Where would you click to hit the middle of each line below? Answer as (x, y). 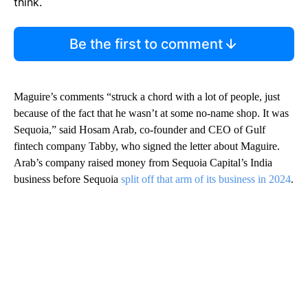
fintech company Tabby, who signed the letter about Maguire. (147, 146)
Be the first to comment (146, 44)
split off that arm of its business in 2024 (206, 179)
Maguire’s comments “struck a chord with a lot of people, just (147, 97)
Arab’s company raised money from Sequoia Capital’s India (143, 163)
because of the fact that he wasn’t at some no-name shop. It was (151, 113)
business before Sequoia (67, 179)
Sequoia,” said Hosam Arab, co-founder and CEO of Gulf (140, 130)
